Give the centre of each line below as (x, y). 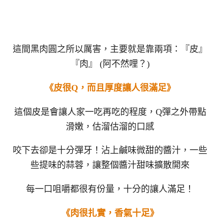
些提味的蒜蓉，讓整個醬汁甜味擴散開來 (110, 165)
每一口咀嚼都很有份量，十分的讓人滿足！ (110, 189)
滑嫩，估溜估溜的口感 (110, 126)
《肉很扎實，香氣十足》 (110, 213)
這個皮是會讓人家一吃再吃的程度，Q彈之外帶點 (110, 112)
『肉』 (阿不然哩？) (110, 64)
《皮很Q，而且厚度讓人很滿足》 (110, 88)
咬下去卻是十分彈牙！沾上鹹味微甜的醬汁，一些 (110, 151)
